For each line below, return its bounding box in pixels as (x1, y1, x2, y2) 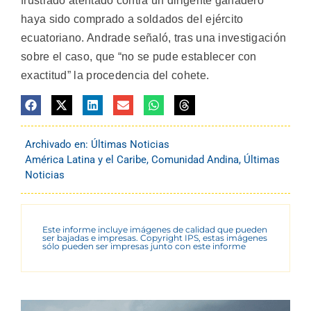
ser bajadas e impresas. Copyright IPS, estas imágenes (42, 233, 267, 244)
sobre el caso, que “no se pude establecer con (21, 51, 257, 63)
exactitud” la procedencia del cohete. (21, 69, 210, 82)
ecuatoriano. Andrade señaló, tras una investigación (21, 32, 287, 44)
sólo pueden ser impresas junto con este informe (42, 241, 246, 252)
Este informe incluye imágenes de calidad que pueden (42, 224, 267, 235)
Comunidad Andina (151, 153, 239, 167)
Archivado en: (25, 138, 91, 151)
